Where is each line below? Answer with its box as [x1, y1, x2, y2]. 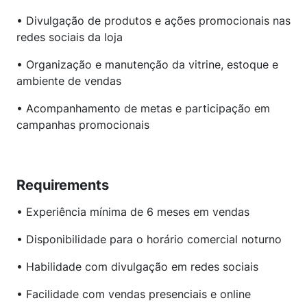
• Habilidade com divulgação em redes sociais [16, 260, 258, 273]
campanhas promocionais [16, 118, 149, 132]
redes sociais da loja [16, 30, 123, 44]
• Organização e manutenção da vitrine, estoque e [16, 58, 278, 71]
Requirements [16, 177, 109, 193]
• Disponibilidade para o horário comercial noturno [16, 232, 282, 246]
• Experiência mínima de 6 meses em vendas [16, 205, 249, 219]
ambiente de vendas [16, 74, 121, 88]
